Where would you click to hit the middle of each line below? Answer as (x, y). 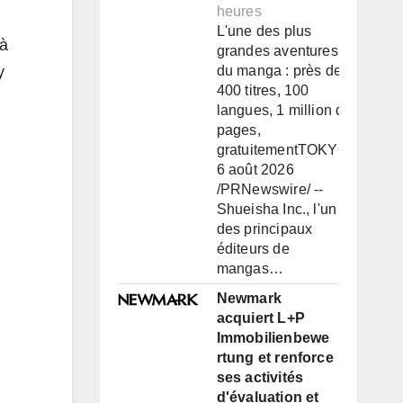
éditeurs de (253, 249)
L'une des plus (264, 31)
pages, (238, 130)
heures (239, 12)
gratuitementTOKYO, (285, 150)
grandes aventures (277, 51)
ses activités (260, 378)
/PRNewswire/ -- (270, 190)
